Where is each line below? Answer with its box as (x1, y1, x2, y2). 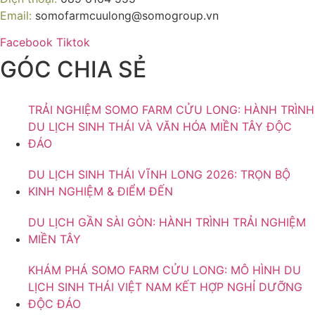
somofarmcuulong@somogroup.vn (32, 8, 219, 22)
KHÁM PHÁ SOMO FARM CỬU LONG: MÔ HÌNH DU (28, 263, 301, 278)
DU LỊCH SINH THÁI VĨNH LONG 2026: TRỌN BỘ (28, 167, 290, 182)
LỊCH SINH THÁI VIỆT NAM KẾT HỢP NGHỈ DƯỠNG (28, 280, 302, 295)
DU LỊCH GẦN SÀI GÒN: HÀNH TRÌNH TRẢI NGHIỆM (28, 215, 306, 230)
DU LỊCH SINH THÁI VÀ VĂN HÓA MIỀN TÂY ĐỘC (28, 120, 292, 134)
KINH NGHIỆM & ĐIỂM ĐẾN (28, 184, 173, 199)
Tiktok (56, 35, 90, 50)
